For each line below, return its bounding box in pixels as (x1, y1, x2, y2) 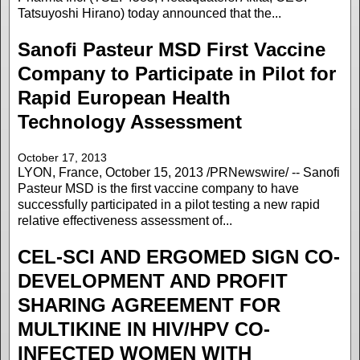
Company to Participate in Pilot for (18, 62, 336, 84)
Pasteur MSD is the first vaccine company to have (18, 181, 299, 195)
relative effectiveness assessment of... (18, 213, 232, 227)
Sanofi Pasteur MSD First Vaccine (18, 38, 325, 60)
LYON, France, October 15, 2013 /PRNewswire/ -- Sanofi (18, 165, 340, 179)
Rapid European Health (18, 86, 231, 108)
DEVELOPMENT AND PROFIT (18, 269, 288, 292)
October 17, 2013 (18, 150, 107, 164)
